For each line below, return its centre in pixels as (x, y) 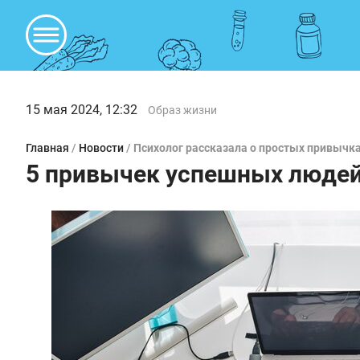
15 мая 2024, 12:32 (82, 110)
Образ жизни (182, 110)
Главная (47, 148)
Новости (101, 148)
